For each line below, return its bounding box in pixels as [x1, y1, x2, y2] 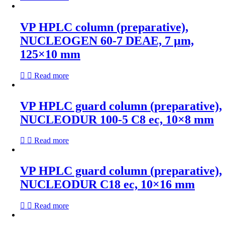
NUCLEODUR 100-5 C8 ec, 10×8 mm [20, 113, 214, 126]
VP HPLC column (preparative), [20, 20, 188, 34]
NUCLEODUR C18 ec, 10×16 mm [20, 178, 195, 191]
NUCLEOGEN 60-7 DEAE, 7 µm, [20, 34, 194, 47]
